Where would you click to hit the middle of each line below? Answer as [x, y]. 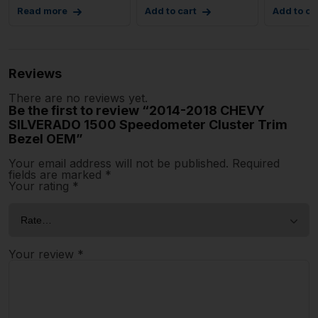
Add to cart [171, 11]
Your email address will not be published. [119, 164]
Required [256, 164]
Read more [42, 11]
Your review [43, 254]
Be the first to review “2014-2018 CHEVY [137, 111]
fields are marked [57, 175]
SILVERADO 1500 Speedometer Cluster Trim [148, 125]
